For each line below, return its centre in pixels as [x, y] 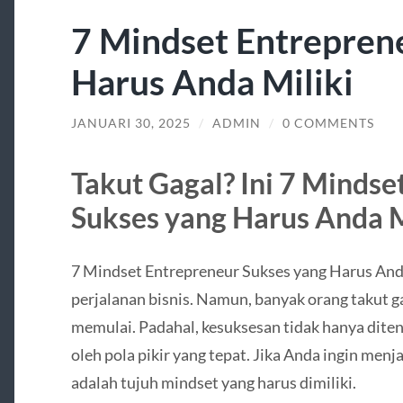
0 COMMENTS [328, 124]
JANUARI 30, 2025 [130, 124]
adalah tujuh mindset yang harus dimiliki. [213, 382]
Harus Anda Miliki [212, 82]
